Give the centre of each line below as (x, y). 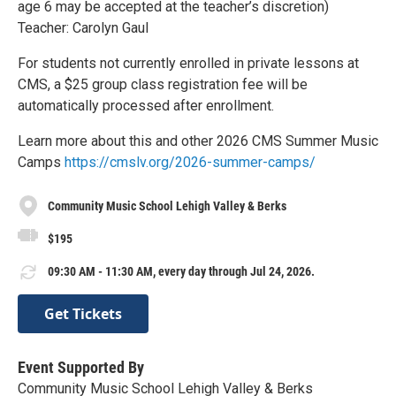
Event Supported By (81, 367)
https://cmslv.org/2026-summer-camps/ (190, 162)
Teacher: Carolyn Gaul (83, 28)
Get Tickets (83, 313)
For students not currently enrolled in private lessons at (188, 63)
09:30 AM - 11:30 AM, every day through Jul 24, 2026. (181, 272)
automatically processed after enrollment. (146, 106)
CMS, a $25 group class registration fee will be (163, 84)
